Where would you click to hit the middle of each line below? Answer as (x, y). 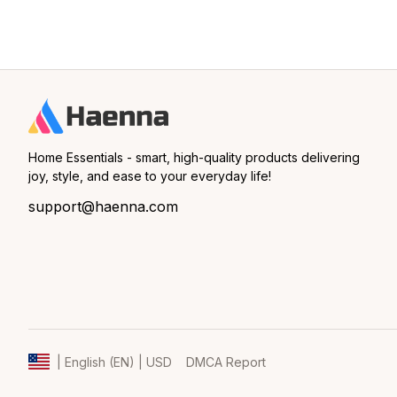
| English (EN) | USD (114, 362)
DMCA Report (226, 362)
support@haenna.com (103, 206)
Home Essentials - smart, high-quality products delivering (194, 157)
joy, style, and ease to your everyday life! (150, 176)
